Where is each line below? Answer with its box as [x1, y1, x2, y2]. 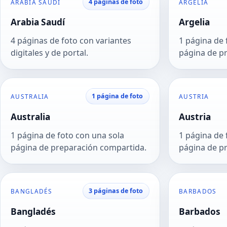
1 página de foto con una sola [11, 130, 124, 141]
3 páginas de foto [89, 186, 143, 196]
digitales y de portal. [11, 47, 88, 59]
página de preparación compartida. [11, 142, 146, 154]
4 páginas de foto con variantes [11, 35, 131, 47]
